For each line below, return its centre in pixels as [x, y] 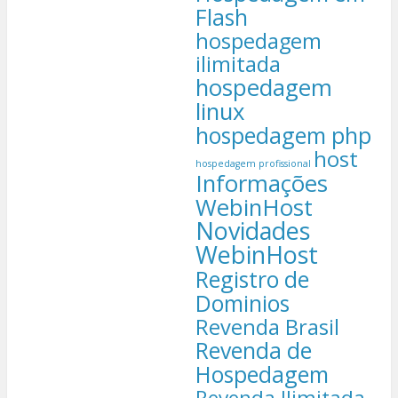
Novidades [252, 230]
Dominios [242, 302]
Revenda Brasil [267, 326]
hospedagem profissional [253, 163]
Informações [261, 183]
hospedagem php [283, 135]
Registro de [252, 279]
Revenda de [253, 350]
